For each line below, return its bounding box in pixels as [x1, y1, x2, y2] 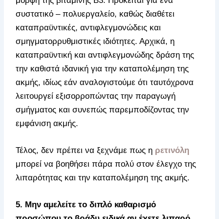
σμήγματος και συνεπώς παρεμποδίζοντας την [16, 105, 190, 114]
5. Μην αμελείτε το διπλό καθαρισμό [16, 199, 156, 209]
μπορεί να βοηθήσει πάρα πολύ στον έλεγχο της [16, 159, 197, 169]
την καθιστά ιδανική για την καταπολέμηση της [16, 64, 189, 73]
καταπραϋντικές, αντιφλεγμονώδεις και [16, 22, 161, 32]
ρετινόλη [155, 145, 190, 155]
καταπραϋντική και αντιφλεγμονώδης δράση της [16, 50, 195, 60]
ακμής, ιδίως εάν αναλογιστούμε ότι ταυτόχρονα [16, 77, 194, 87]
